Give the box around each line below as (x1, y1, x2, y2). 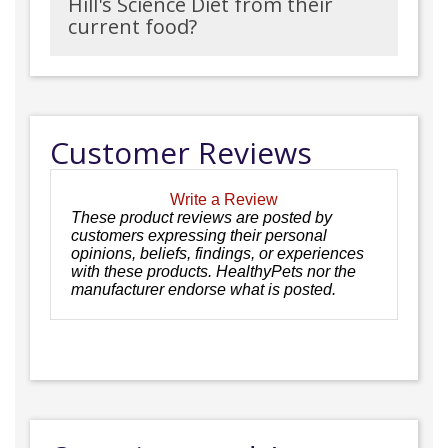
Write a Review (170, 190, 278, 208)
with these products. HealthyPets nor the (71, 262, 356, 280)
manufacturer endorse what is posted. (71, 280, 336, 298)
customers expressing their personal (71, 226, 327, 244)
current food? (68, 13, 197, 40)
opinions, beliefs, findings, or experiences (71, 244, 364, 262)
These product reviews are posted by (71, 208, 332, 226)
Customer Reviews (50, 132, 312, 173)
